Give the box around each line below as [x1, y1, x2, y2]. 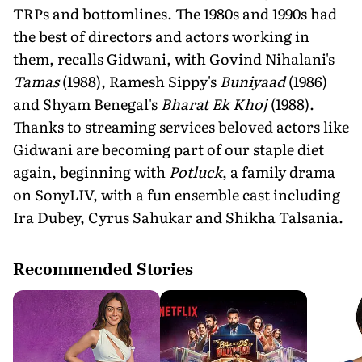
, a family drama [222, 160, 335, 183]
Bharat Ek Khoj [161, 92, 271, 115]
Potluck [169, 160, 222, 183]
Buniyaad [220, 69, 288, 92]
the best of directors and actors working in [13, 24, 309, 47]
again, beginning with [13, 160, 169, 183]
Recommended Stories [13, 257, 193, 280]
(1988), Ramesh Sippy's [62, 69, 220, 92]
